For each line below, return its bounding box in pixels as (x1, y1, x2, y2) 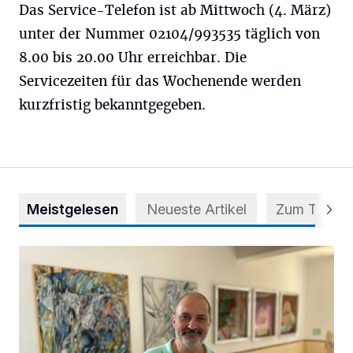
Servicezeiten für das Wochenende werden (19, 72, 301, 90)
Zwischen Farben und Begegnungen (18, 246, 224, 262)
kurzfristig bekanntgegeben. (19, 95, 206, 113)
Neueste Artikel (146, 200, 247, 217)
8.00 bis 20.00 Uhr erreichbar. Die (19, 48, 247, 66)
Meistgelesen (27, 200, 118, 217)
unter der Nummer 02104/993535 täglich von (19, 24, 320, 43)
